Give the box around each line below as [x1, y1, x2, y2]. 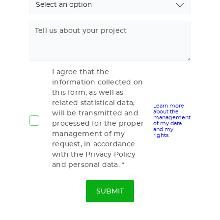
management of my [52, 131, 125, 137]
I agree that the [52, 69, 110, 76]
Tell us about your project [35, 27, 127, 34]
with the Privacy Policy [52, 151, 136, 158]
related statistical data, [52, 100, 135, 107]
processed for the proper [52, 120, 144, 127]
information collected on [52, 79, 143, 86]
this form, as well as [52, 89, 124, 96]
